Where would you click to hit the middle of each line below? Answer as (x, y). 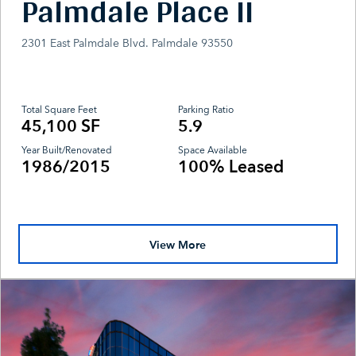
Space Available (213, 150)
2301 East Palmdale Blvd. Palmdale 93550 (128, 43)
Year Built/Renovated (67, 150)
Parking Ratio (206, 110)
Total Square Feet (60, 110)
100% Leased (231, 167)
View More (178, 244)
